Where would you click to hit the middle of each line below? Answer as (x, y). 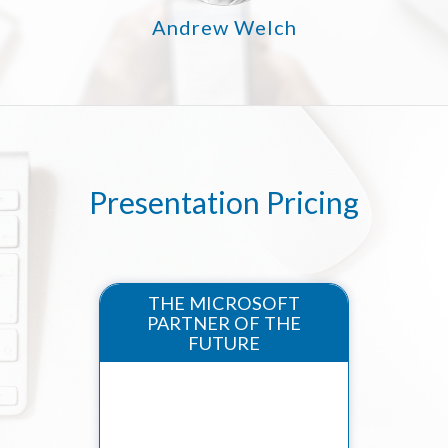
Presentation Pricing (224, 202)
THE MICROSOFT (224, 303)
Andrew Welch (224, 27)
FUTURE (224, 343)
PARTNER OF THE (224, 323)
